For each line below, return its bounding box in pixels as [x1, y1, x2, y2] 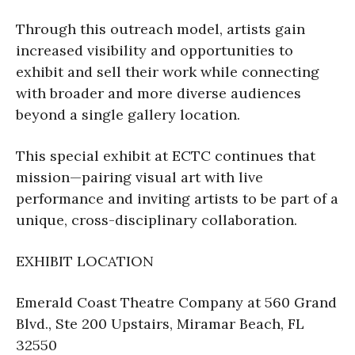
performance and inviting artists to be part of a [16, 189, 338, 208]
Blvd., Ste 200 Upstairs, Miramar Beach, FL [16, 314, 304, 333]
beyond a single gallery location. [16, 105, 240, 124]
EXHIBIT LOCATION [16, 251, 154, 270]
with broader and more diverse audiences [16, 83, 301, 102]
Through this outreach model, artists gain [16, 19, 305, 38]
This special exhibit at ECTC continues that [16, 146, 315, 165]
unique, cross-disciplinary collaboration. [16, 210, 297, 229]
